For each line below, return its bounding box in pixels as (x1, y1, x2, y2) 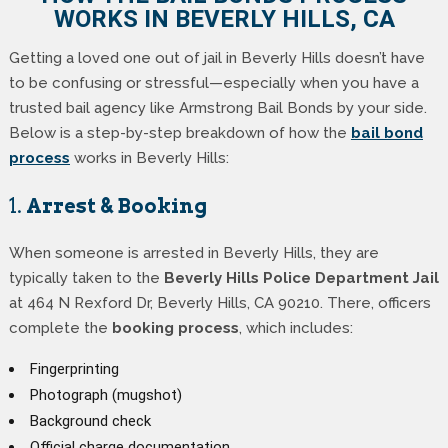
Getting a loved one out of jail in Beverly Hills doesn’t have (8, 48, 425, 67)
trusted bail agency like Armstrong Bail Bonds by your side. (8, 98, 427, 117)
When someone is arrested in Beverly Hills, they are (8, 243, 379, 262)
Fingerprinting (29, 359, 119, 378)
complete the (8, 318, 112, 337)
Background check (29, 411, 151, 430)
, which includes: (238, 318, 353, 337)
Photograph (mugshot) (29, 385, 182, 404)
